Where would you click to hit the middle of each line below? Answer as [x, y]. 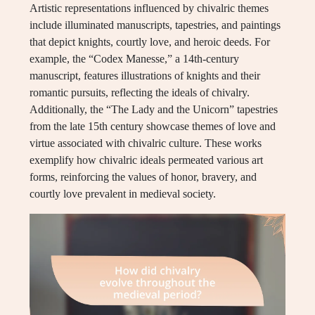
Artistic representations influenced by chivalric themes [149, 8]
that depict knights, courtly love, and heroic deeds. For [150, 42]
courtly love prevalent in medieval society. [123, 194]
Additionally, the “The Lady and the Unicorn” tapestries [154, 110]
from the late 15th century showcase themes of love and [153, 127]
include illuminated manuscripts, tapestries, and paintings [155, 25]
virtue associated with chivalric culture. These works [146, 143]
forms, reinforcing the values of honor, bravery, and [143, 177]
